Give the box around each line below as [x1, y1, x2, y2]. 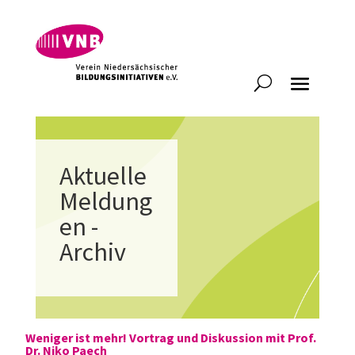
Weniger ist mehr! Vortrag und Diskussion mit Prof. [25, 330, 316, 346]
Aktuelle [59, 159, 147, 192]
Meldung [59, 185, 152, 217]
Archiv [59, 235, 126, 268]
